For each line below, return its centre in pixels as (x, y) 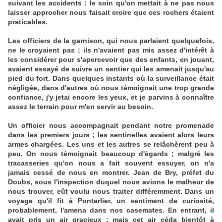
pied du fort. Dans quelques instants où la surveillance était (111, 79)
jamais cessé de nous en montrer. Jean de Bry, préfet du (111, 173)
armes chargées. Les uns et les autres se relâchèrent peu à (111, 144)
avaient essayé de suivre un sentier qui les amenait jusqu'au (111, 69)
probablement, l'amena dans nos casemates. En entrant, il (111, 210)
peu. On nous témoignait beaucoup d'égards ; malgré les (111, 154)
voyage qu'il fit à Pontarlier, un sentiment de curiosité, (111, 201)
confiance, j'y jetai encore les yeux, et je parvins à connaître (111, 97)
